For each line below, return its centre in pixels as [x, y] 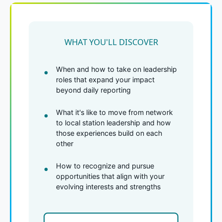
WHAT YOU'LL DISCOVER [111, 42]
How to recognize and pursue [105, 166]
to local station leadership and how [113, 122]
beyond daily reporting [93, 90]
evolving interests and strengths [108, 186]
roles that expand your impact [105, 79]
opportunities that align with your [110, 176]
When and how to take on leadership [116, 69]
